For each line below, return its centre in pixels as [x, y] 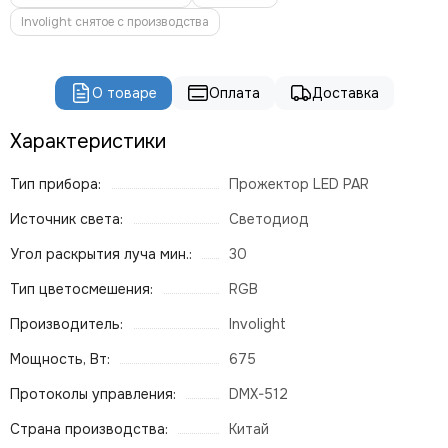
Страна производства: [89, 429]
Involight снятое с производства [115, 22]
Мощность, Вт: [60, 359]
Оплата [234, 93]
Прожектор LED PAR [299, 184]
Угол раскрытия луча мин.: [101, 254]
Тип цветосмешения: [81, 289]
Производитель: [66, 324]
